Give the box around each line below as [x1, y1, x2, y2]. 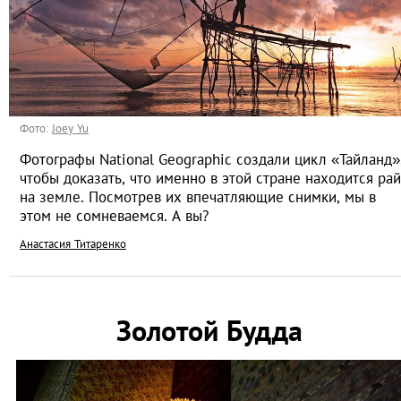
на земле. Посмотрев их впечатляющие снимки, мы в [20, 187, 376, 208]
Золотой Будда [116, 311, 303, 350]
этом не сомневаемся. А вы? [20, 206, 209, 226]
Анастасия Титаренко [20, 236, 126, 252]
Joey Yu [52, 121, 89, 137]
